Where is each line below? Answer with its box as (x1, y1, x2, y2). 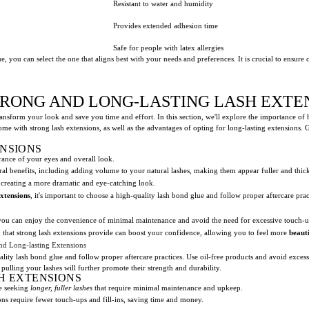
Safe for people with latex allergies (113, 43, 223, 52)
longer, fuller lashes (30, 283, 92, 292)
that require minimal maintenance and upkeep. (92, 283, 243, 292)
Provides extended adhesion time (113, 21, 218, 30)
